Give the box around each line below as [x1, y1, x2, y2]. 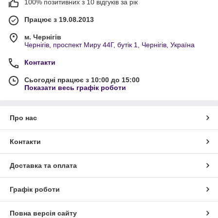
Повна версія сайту [10, 209, 77, 217]
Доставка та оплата [10, 161, 77, 169]
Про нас [10, 113, 37, 122]
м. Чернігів [24, 33, 61, 41]
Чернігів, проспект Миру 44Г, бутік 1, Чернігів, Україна [24, 40, 195, 49]
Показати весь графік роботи [24, 83, 126, 91]
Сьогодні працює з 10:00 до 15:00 [24, 75, 140, 84]
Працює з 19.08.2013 [24, 15, 94, 23]
